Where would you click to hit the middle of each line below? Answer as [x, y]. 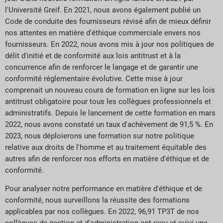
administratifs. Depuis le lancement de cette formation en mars [110, 113]
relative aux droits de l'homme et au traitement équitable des [106, 148]
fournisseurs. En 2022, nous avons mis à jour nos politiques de [110, 45]
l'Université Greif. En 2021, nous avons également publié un [103, 10]
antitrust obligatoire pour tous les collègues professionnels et [108, 102]
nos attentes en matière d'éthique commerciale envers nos [103, 33]
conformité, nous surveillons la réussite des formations [97, 200]
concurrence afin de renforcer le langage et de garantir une [102, 67]
